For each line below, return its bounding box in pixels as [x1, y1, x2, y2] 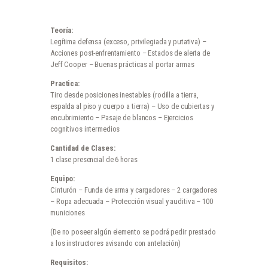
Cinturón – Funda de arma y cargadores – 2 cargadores [50, 185, 217, 194]
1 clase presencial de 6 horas [50, 154, 138, 164]
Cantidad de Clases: [50, 143, 115, 153]
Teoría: [50, 25, 74, 35]
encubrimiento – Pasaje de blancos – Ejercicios [50, 112, 193, 122]
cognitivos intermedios [50, 124, 120, 133]
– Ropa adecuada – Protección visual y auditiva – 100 [50, 196, 213, 206]
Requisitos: [50, 257, 88, 267]
